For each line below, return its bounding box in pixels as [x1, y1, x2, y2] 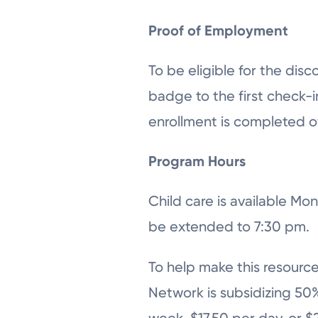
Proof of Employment [148, 22, 289, 40]
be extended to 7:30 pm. [148, 218, 314, 236]
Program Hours [148, 153, 246, 170]
